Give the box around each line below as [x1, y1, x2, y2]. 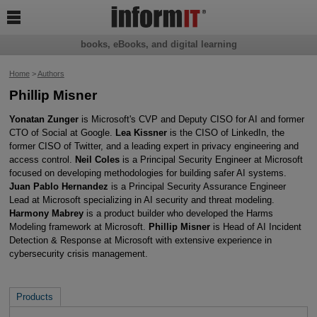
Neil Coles [74, 154, 120, 165]
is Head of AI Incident [209, 221, 301, 232]
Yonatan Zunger [8, 113, 79, 125]
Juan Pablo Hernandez [8, 180, 108, 192]
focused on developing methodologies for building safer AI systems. [8, 167, 287, 178]
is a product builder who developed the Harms [83, 207, 273, 219]
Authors [37, 69, 64, 78]
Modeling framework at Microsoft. [8, 221, 149, 232]
